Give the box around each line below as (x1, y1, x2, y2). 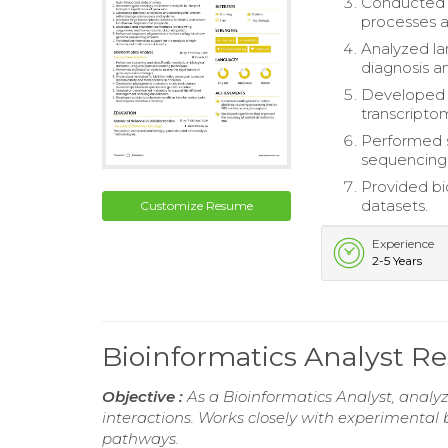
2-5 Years (372, 253, 423, 269)
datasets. (361, 196, 429, 216)
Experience (372, 236, 435, 252)
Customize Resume (140, 197, 254, 213)
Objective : (102, 387, 187, 407)
